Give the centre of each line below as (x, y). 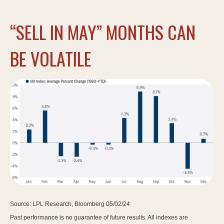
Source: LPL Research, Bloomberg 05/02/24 (70, 204)
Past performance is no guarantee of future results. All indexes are (99, 217)
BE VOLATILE (51, 58)
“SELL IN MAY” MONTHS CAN (103, 31)
